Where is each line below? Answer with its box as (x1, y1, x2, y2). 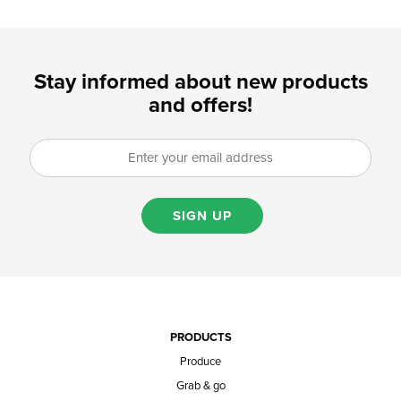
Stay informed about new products (33, 69, 368, 96)
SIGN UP (172, 207, 232, 224)
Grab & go (175, 378, 226, 393)
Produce (180, 354, 221, 369)
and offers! (149, 92, 252, 119)
